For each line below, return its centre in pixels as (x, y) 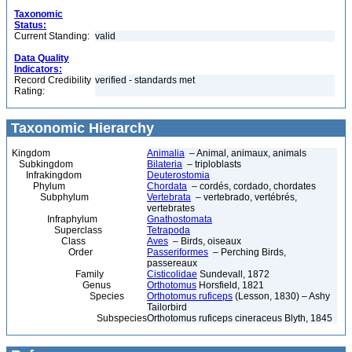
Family (58, 274)
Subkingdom (42, 164)
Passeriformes (178, 252)
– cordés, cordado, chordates (251, 186)
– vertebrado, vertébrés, (244, 197)
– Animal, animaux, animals (246, 153)
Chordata (167, 186)
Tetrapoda (169, 230)
